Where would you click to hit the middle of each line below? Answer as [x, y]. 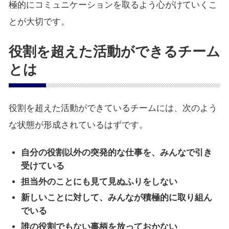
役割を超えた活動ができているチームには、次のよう [113, 108]
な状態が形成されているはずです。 [78, 125]
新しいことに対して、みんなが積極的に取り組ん [117, 198]
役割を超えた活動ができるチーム [114, 52]
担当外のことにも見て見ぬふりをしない [99, 182]
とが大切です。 [39, 22]
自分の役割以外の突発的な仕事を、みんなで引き [117, 153]
